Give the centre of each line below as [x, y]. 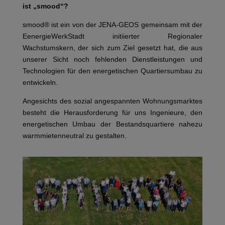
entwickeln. [40, 82]
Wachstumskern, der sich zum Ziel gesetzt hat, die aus [113, 47]
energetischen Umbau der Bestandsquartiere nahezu [113, 124]
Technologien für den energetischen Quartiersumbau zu [113, 71]
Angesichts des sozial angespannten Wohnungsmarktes [113, 101]
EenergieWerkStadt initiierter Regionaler [113, 36]
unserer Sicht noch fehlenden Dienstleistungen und [113, 59]
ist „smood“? [45, 6]
